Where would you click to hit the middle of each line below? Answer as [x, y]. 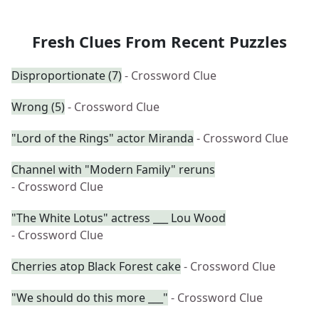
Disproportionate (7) [67, 75]
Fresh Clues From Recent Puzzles [159, 41]
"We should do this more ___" [90, 298]
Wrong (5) [38, 107]
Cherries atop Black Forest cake [96, 266]
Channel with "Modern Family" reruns [113, 169]
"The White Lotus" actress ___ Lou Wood [119, 218]
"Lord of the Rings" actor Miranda [103, 138]
